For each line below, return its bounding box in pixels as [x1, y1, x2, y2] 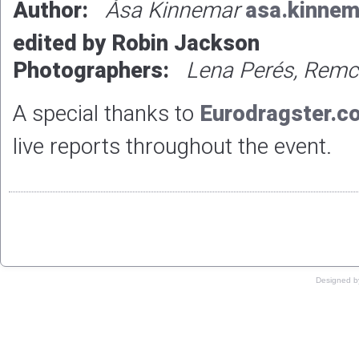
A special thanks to [13, 98, 200, 131]
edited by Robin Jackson [13, 27, 260, 61]
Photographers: [13, 54, 169, 88]
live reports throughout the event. [13, 131, 337, 164]
